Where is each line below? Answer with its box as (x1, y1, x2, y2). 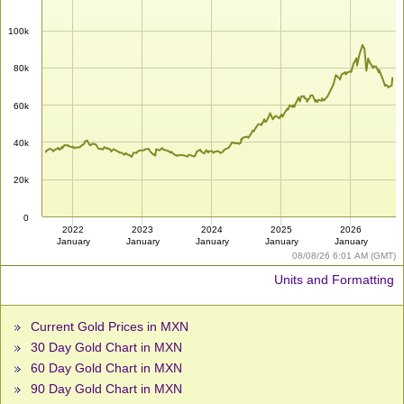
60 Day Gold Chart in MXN (31, 361, 182, 376)
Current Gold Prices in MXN (31, 319, 188, 335)
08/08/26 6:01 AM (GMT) (292, 251, 396, 262)
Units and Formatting (274, 272, 394, 288)
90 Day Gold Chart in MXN (31, 381, 182, 397)
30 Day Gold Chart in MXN (31, 340, 182, 355)
